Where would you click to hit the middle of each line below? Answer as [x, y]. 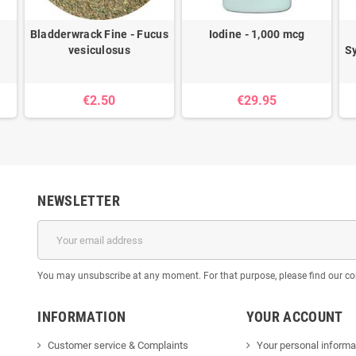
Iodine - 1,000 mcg [257, 35]
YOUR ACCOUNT [294, 317]
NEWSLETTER [79, 201]
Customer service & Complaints [118, 346]
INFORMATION [82, 317]
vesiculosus [99, 50]
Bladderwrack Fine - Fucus [99, 35]
